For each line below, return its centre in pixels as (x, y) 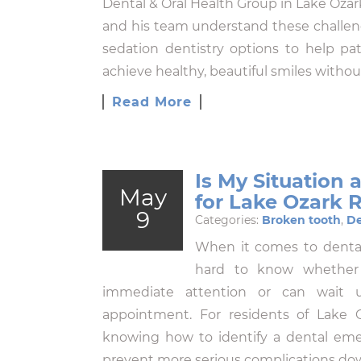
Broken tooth (301, 220)
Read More (152, 102)
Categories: (228, 220)
